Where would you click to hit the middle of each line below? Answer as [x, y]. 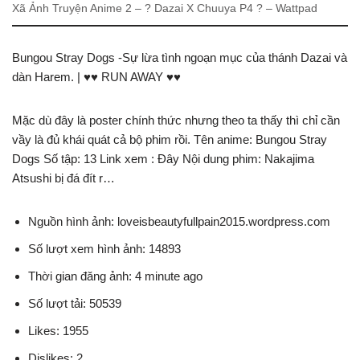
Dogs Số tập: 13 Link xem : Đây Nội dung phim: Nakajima [163, 159]
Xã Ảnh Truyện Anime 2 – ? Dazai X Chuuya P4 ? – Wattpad [165, 9]
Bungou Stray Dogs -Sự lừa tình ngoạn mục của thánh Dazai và [180, 58]
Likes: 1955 [58, 331]
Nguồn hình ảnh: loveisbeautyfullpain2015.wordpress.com [179, 222]
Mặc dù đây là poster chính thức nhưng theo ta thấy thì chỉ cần [176, 121]
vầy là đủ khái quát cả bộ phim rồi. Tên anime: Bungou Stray [170, 140]
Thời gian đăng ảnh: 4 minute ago [115, 276]
